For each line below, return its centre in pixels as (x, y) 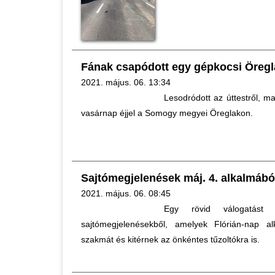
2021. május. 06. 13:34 (126, 82)
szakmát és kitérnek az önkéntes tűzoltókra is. (170, 239)
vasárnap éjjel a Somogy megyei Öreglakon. (167, 113)
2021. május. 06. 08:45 (126, 193)
